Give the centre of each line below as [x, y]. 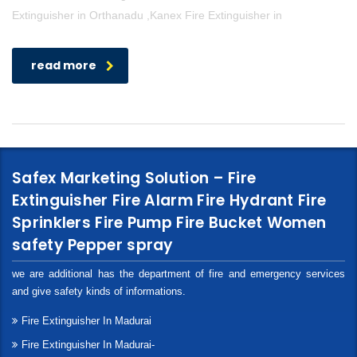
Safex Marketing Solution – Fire [134, 178]
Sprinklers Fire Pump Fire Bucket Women [169, 223]
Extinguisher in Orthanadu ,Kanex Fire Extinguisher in [147, 16]
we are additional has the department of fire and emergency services [178, 274]
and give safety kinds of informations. [99, 292]
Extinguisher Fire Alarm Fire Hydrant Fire [169, 201]
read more [64, 66]
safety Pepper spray [93, 245]
